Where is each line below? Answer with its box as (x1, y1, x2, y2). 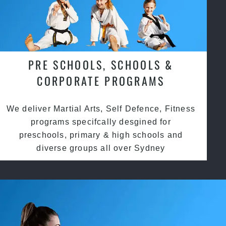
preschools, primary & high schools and (19, 131, 183, 140)
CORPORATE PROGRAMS (37, 73, 165, 89)
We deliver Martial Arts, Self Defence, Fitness (6, 104, 196, 114)
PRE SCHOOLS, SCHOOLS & (28, 56, 174, 73)
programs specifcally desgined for (31, 118, 171, 127)
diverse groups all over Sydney (36, 144, 165, 153)
